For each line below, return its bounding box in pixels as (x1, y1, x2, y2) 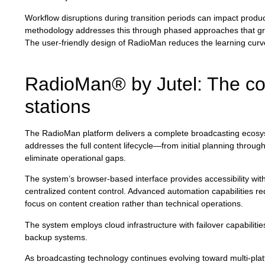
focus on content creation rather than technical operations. (25, 199, 243, 209)
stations (25, 95, 91, 117)
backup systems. (25, 232, 88, 242)
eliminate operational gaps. (25, 153, 126, 163)
